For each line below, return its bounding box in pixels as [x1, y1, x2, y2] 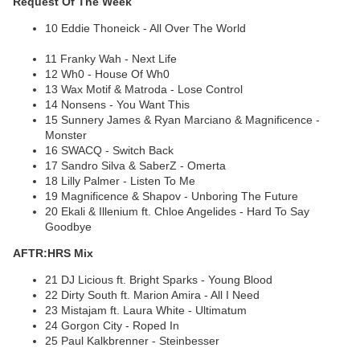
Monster [45, 129, 90, 142]
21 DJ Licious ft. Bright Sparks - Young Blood [45, 273, 272, 287]
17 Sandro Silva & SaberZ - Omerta [45, 159, 226, 173]
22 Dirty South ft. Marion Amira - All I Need [45, 288, 260, 302]
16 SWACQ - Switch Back [45, 144, 174, 157]
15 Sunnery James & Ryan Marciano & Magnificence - [45, 113, 320, 127]
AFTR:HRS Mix [13, 247, 93, 260]
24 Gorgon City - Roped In [45, 319, 179, 333]
